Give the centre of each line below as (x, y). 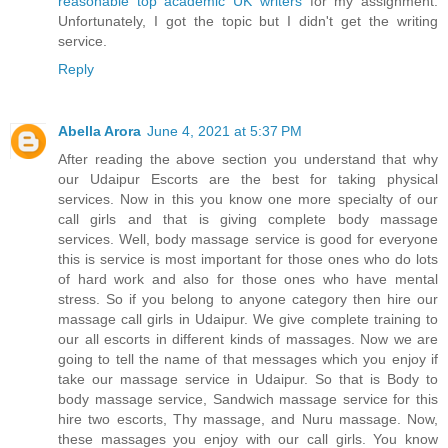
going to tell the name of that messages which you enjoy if (248, 358)
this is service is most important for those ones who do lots (248, 258)
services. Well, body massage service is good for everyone (248, 238)
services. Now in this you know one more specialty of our (248, 198)
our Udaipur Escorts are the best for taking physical (248, 178)
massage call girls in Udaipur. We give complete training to (248, 318)
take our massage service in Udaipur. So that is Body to (248, 378)
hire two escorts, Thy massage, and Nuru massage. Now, (248, 418)
